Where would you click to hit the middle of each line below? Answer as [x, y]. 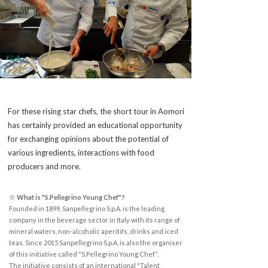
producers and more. [44, 166]
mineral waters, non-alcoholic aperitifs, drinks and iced [94, 231]
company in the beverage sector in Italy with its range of [95, 220]
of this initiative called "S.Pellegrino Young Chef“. [84, 254]
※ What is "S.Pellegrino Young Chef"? [67, 197]
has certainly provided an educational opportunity [95, 125]
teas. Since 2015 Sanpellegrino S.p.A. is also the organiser [96, 242]
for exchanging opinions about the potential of [88, 138]
